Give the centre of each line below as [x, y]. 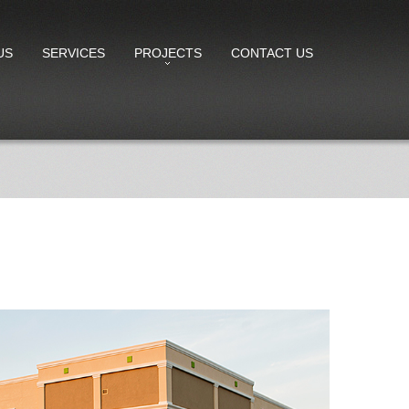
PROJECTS [168, 53]
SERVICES [73, 53]
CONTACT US [272, 53]
